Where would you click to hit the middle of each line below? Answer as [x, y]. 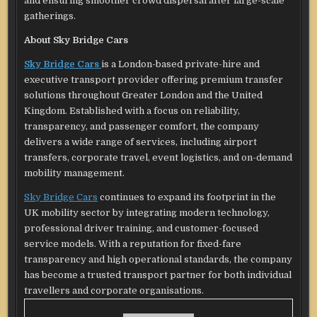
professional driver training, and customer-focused [142, 229]
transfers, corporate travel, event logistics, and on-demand [158, 158]
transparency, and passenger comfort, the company [142, 127]
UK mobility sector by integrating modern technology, [147, 213]
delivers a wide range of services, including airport [141, 142]
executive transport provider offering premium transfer [154, 80]
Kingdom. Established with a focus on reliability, [132, 111]
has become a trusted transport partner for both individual [158, 275]
